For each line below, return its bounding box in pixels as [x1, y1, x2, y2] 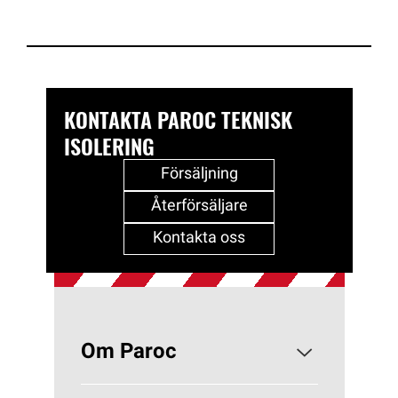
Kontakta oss [153, 229, 245, 247]
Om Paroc [80, 341, 177, 363]
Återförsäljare [150, 197, 248, 215]
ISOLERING [63, 129, 155, 162]
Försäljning [160, 165, 238, 183]
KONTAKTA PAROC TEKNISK [63, 102, 292, 135]
